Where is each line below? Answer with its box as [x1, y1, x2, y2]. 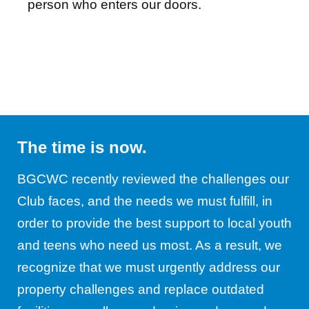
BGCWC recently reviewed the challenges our [17, 172, 289, 187]
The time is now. [17, 138, 147, 157]
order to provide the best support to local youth [17, 216, 292, 231]
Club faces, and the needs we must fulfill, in [17, 194, 272, 209]
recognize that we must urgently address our [17, 260, 280, 275]
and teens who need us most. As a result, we [17, 238, 282, 253]
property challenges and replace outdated [17, 282, 264, 297]
